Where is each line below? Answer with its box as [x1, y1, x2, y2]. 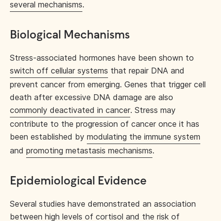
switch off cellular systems [10, 66, 108, 75]
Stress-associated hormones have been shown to [10, 53, 194, 63]
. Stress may [130, 105, 176, 115]
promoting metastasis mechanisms [26, 146, 152, 155]
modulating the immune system [87, 132, 200, 142]
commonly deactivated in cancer [10, 105, 130, 115]
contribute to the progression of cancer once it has [10, 119, 199, 129]
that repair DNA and [108, 66, 184, 75]
